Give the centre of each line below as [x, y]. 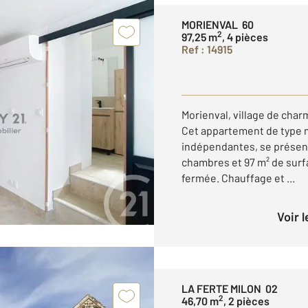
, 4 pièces [245, 37]
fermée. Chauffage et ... [238, 178]
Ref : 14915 [207, 49]
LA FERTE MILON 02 [230, 288]
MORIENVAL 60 [218, 24]
